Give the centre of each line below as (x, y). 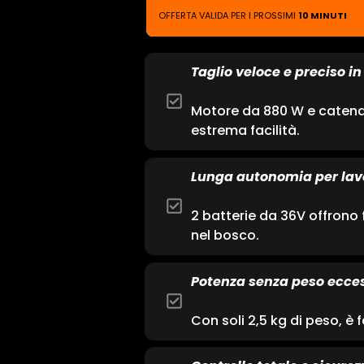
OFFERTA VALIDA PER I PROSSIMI (228, 15)
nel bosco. (225, 235)
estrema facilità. (246, 130)
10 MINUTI (323, 15)
